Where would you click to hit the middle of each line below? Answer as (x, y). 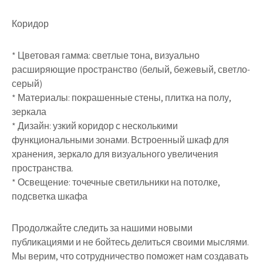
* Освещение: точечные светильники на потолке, (116, 182)
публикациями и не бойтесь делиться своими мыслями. (130, 242)
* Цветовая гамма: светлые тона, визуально (106, 55)
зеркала (29, 112)
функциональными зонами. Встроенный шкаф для (120, 140)
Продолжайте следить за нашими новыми (102, 228)
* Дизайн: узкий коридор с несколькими (95, 126)
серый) (27, 84)
